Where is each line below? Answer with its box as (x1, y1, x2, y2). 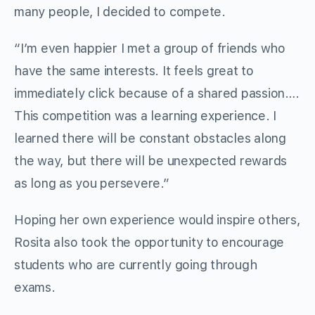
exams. (14, 280, 56, 295)
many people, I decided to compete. (14, 4, 226, 20)
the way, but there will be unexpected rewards (14, 153, 288, 169)
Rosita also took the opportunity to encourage (14, 235, 285, 250)
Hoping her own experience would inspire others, (14, 212, 300, 228)
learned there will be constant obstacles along (14, 131, 286, 146)
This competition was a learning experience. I (14, 108, 277, 124)
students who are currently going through (14, 257, 257, 273)
